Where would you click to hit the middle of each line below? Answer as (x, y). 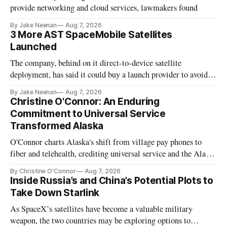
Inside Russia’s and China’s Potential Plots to (112, 181)
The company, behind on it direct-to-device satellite (96, 63)
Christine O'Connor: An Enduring (85, 102)
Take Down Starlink (55, 193)
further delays (33, 86)
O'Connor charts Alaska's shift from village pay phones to (106, 142)
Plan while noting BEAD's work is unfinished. (87, 165)
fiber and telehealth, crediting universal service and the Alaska (113, 154)
